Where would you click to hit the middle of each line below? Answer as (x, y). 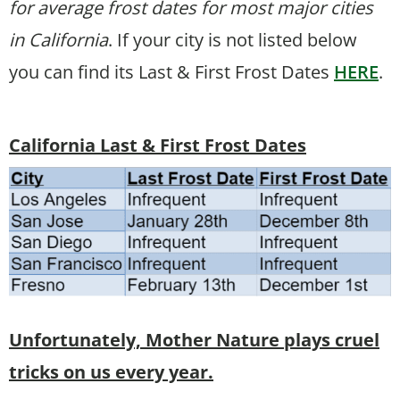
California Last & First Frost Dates (158, 145)
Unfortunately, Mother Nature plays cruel (194, 339)
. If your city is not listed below (233, 39)
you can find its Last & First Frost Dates (171, 71)
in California (58, 39)
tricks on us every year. (111, 371)
